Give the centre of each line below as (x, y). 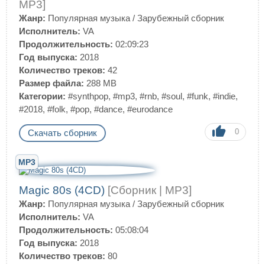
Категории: (42, 96)
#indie (224, 96)
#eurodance (150, 109)
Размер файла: (51, 83)
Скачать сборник (62, 133)
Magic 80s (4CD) (63, 190)
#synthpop (88, 96)
